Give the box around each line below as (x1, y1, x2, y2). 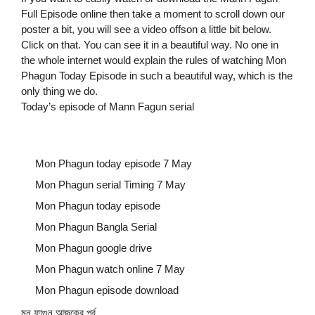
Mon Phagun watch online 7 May (35, 263, 185, 276)
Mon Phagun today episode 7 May (35, 157, 192, 170)
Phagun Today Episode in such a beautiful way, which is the (21, 70, 292, 82)
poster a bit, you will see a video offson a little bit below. (21, 23, 271, 36)
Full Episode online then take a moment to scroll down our (21, 8, 285, 20)
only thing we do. (21, 85, 98, 98)
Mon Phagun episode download (35, 284, 179, 297)
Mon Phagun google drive (35, 242, 152, 255)
